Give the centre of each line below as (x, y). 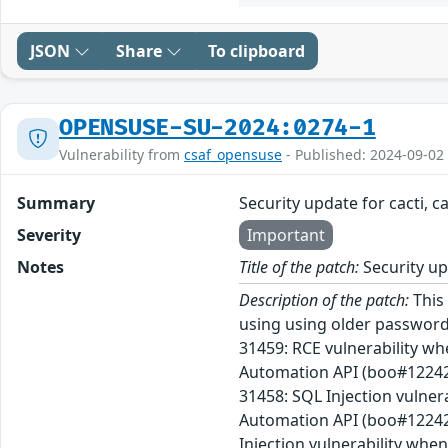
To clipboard (256, 50)
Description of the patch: (324, 299)
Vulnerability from (121, 154)
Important (286, 234)
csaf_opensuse (233, 154)
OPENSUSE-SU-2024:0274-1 (217, 127)
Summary (56, 202)
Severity (49, 234)
